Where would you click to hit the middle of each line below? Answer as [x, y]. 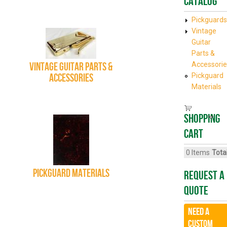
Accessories [71, 78]
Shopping [202, 119]
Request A [204, 175]
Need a [198, 212]
